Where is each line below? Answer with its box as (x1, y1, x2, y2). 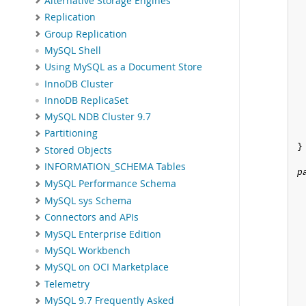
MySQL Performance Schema (44, 177, 176, 190)
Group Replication (44, 27, 127, 40)
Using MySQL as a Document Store (44, 61, 202, 74)
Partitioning (44, 127, 98, 140)
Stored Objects (44, 143, 112, 156)
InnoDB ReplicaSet (44, 94, 128, 107)
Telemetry (44, 277, 89, 290)
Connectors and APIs (44, 211, 139, 224)
